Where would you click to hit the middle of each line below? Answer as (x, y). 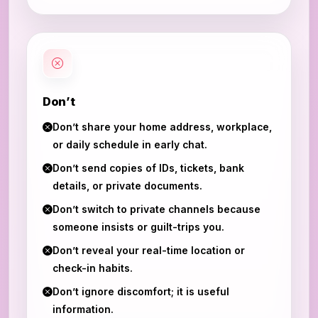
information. (83, 309)
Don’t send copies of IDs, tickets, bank (148, 168)
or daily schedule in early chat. (130, 144)
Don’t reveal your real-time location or (149, 250)
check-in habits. (93, 268)
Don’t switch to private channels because (157, 209)
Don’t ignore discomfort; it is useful (141, 291)
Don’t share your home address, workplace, (162, 127)
